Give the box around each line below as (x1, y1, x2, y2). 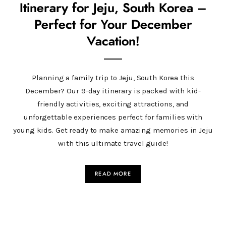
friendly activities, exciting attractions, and (37, 99, 189, 108)
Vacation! (86, 35, 140, 48)
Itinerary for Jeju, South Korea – (19, 2, 207, 15)
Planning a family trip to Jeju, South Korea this (32, 73, 194, 82)
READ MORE (95, 171, 131, 177)
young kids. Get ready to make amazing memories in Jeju (13, 125, 213, 135)
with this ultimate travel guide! (58, 138, 168, 148)
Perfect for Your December (34, 18, 192, 31)
